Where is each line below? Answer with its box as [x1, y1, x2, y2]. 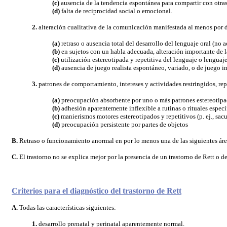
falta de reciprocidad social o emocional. [61, 7, 172, 15]
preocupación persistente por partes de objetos [61, 121, 188, 128]
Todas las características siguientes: [18, 204, 116, 211]
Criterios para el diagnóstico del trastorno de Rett [12, 186, 181, 195]
